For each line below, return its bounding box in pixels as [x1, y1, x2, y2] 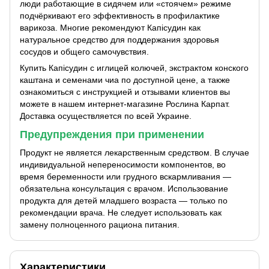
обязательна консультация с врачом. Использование [20, 183, 228, 193]
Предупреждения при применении [20, 128, 204, 141]
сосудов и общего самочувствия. [20, 47, 149, 57]
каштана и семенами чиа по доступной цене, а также [20, 75, 230, 85]
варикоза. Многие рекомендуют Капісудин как [20, 23, 201, 33]
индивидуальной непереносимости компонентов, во [20, 159, 226, 169]
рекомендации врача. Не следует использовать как [20, 207, 222, 217]
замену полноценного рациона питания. [20, 219, 180, 229]
